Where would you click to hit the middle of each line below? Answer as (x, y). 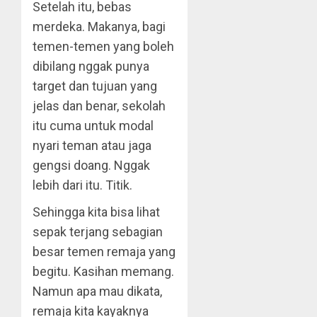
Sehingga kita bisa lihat (96, 212)
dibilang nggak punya (91, 66)
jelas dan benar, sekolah (99, 106)
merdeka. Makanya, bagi (99, 27)
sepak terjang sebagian (98, 232)
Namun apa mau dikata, (97, 291)
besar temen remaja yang (104, 252)
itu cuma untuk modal (93, 126)
